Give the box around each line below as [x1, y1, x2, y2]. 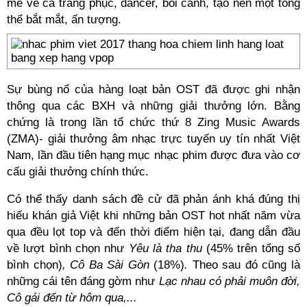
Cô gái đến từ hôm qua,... [7, 291, 137, 304]
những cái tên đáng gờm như [7, 275, 159, 288]
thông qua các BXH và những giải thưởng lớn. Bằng [7, 99, 300, 112]
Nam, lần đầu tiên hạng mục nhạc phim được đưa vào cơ [7, 149, 300, 162]
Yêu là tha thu [128, 242, 207, 255]
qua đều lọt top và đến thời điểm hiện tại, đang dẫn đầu [7, 225, 300, 238]
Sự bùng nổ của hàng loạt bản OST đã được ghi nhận [7, 83, 300, 96]
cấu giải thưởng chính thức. [7, 165, 149, 178]
